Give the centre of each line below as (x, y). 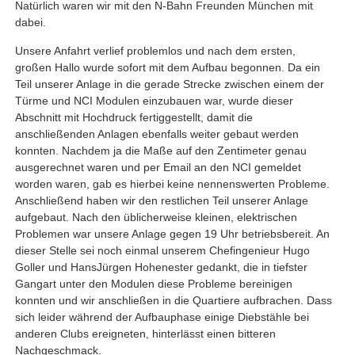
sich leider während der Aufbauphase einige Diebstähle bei (162, 317)
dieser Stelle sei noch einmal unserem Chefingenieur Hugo (162, 250)
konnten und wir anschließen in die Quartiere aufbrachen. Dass (173, 300)
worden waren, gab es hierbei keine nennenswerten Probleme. (172, 183)
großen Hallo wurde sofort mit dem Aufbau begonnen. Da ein (167, 67)
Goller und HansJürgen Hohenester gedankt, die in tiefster (161, 267)
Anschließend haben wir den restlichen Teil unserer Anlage (161, 200)
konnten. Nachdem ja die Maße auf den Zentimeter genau (160, 150)
